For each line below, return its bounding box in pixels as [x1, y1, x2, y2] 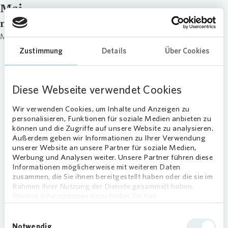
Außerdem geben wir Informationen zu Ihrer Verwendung [12, 133, 206, 142]
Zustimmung [19, 46, 63, 55]
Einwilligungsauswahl [4, 211, 74, 221]
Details [102, 46, 126, 55]
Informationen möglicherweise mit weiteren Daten [12, 162, 181, 172]
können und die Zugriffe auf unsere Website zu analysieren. [12, 123, 213, 133]
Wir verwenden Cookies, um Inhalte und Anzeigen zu [12, 104, 190, 113]
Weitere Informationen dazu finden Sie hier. [12, 191, 158, 201]
